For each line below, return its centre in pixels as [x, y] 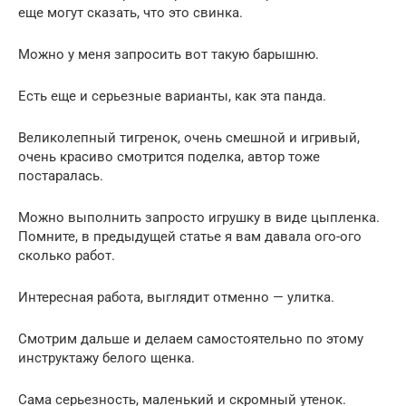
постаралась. [61, 175]
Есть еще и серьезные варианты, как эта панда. [172, 96]
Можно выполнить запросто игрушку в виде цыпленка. [199, 217]
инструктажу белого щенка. [106, 358]
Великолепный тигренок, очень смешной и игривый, [189, 137]
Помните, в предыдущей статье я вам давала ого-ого [190, 236]
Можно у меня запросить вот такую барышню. [169, 54]
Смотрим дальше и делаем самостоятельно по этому [191, 338]
